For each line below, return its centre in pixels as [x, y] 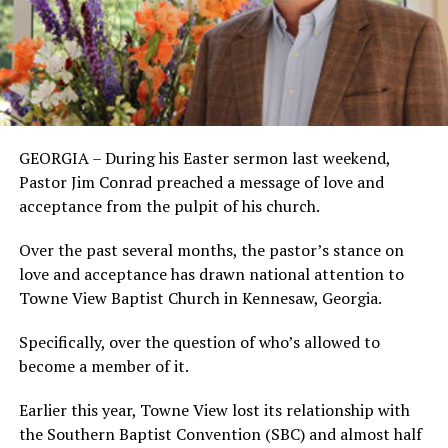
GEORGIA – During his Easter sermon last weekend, [204, 157]
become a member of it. [103, 365]
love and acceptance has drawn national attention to [211, 273]
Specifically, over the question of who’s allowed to [199, 341]
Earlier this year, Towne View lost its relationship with [214, 409]
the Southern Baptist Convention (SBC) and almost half [220, 433]
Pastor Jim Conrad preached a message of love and [201, 181]
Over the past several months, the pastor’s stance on [211, 249]
